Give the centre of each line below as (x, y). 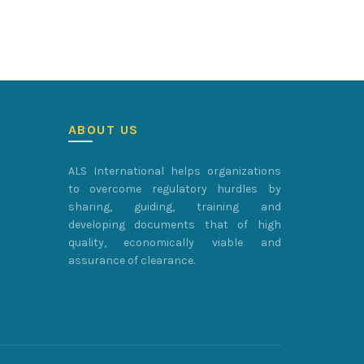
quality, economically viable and (174, 243)
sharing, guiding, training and (174, 207)
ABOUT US (103, 130)
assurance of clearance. (131, 260)
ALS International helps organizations (174, 171)
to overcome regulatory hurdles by (174, 189)
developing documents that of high (174, 225)
